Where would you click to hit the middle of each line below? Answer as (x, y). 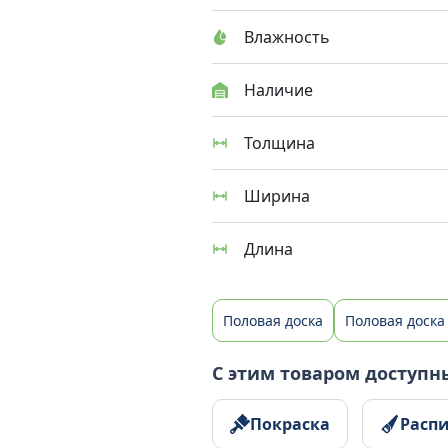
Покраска (290, 423)
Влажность (287, 37)
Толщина (279, 143)
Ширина (277, 196)
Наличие (278, 90)
